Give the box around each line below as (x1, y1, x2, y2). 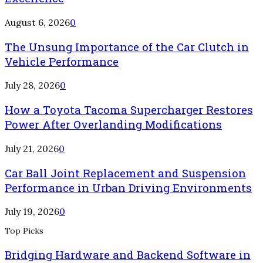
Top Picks (5, 225, 43, 237)
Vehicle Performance (5, 53, 119, 69)
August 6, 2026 (5, 16, 70, 28)
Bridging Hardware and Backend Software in (5, 247, 251, 262)
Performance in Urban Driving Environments (5, 180, 252, 195)
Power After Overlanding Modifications (5, 117, 222, 132)
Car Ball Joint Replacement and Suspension (5, 165, 246, 180)
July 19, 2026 (5, 205, 59, 218)
